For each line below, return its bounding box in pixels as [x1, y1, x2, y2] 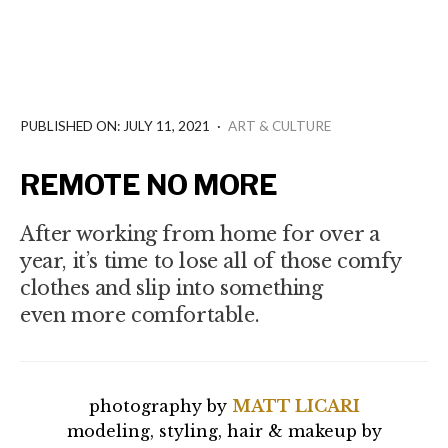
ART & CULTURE [228, 117, 331, 134]
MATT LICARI [231, 395, 360, 416]
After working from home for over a [20, 221, 380, 246]
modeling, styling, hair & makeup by [66, 420, 382, 441]
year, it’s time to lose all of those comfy [20, 248, 401, 273]
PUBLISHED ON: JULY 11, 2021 [20, 117, 210, 134]
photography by [88, 395, 232, 416]
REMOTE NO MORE [20, 167, 278, 202]
